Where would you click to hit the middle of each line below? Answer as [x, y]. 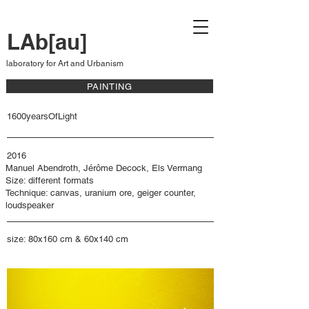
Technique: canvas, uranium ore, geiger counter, [101, 193]
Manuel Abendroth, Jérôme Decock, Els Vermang [104, 168]
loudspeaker [30, 205]
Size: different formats [50, 180]
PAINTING [110, 86]
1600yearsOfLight [42, 116]
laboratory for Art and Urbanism [65, 63]
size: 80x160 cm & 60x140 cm [68, 239]
